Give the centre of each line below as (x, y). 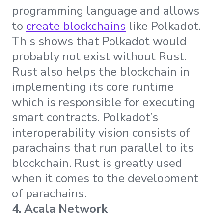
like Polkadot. (163, 26)
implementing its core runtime (93, 87)
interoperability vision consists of (101, 133)
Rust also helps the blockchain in (101, 72)
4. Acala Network (60, 209)
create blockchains (76, 26)
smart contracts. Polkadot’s (85, 118)
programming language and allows (106, 11)
